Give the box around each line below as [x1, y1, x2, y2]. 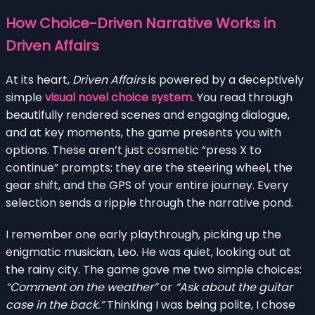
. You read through [192, 89, 292, 105]
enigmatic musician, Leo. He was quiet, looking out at [6, 243, 291, 260]
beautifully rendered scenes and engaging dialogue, [6, 106, 290, 123]
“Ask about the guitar [175, 278, 292, 295]
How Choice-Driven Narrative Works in [6, 13, 276, 33]
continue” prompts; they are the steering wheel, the [6, 159, 292, 176]
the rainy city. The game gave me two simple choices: [6, 261, 302, 278]
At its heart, [6, 71, 72, 88]
